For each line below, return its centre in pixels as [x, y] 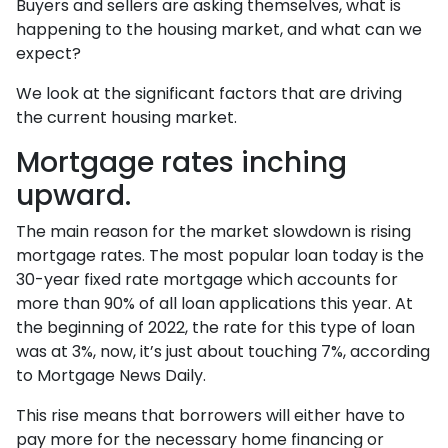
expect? [48, 53]
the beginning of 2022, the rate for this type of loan [215, 327]
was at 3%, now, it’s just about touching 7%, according [223, 351]
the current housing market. [126, 117]
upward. [73, 195]
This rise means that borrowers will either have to [210, 415]
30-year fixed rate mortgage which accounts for [207, 279]
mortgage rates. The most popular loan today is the [220, 255]
